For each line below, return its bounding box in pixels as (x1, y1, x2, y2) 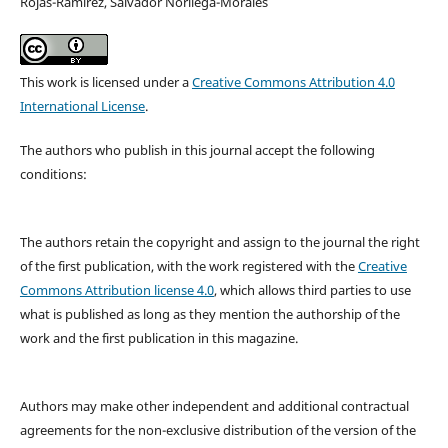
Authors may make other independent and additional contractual (19, 397, 409, 416)
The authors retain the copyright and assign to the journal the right (19, 233, 420, 252)
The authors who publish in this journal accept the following (19, 141, 375, 160)
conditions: (19, 165, 87, 184)
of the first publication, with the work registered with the (19, 257, 358, 276)
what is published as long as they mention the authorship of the (19, 305, 400, 324)
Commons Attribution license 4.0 (19, 281, 214, 300)
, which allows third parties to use (213, 281, 411, 300)
